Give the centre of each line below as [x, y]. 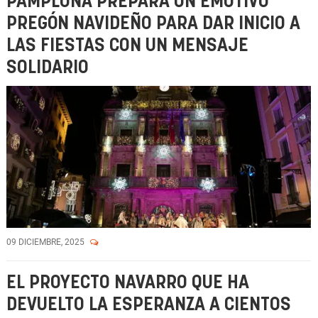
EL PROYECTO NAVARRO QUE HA [128, 283]
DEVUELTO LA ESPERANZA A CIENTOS [149, 305]
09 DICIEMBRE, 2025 [46, 242]
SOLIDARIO [48, 68]
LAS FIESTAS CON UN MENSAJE [127, 46]
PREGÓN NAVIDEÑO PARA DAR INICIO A [153, 24]
